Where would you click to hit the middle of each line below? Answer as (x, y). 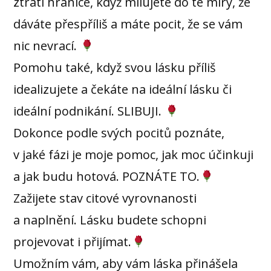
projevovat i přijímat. (73, 241)
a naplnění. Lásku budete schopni (110, 220)
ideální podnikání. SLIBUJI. (89, 111)
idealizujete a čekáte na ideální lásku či (123, 89)
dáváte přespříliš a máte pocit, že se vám (128, 24)
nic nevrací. (47, 45)
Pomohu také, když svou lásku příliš (115, 67)
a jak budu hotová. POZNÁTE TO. (107, 176)
